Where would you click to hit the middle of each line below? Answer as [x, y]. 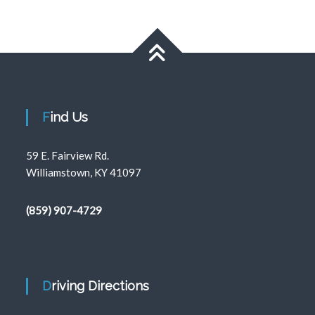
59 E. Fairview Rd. [68, 155]
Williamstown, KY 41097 [84, 172]
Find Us [69, 117]
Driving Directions [101, 286]
